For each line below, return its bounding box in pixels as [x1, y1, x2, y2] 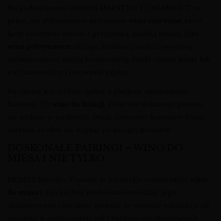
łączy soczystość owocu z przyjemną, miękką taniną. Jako [7, 30, 199, 38]
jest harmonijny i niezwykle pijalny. [7, 68, 131, 77]
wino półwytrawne [7, 42, 71, 51]
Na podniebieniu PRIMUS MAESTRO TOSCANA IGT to [7, 4, 200, 13]
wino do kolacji [52, 100, 105, 109]
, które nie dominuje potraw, [105, 100, 203, 109]
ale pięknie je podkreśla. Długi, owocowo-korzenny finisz [7, 113, 203, 122]
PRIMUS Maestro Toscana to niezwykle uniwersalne [7, 176, 190, 184]
